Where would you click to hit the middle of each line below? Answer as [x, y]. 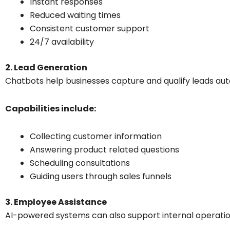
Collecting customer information [96, 136]
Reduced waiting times [75, 15]
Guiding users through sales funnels [101, 176]
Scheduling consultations [80, 163]
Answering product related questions [104, 149]
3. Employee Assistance [56, 202]
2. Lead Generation [46, 67]
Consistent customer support [90, 28]
